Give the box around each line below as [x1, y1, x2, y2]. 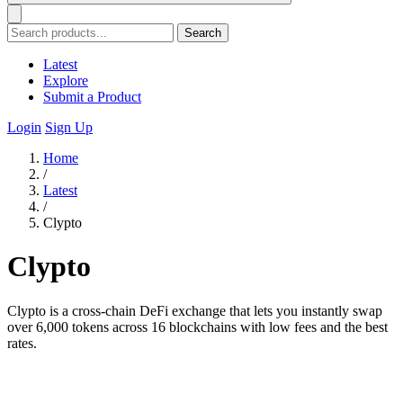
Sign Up [45, 120, 93, 135]
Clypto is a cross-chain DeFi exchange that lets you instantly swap [7, 302, 382, 318]
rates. [7, 335, 37, 351]
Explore [43, 73, 88, 88]
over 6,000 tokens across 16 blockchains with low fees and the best [7, 318, 388, 335]
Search [184, 26, 221, 40]
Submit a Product [43, 89, 141, 104]
